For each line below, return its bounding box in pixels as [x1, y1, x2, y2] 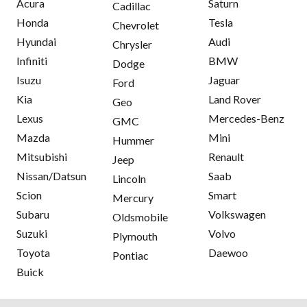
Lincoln [112, 171, 146, 185]
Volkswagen [208, 207, 266, 221]
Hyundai [16, 34, 56, 48]
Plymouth [112, 229, 158, 243]
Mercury [112, 191, 153, 204]
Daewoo [208, 245, 248, 259]
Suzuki [16, 226, 47, 240]
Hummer [112, 133, 154, 147]
